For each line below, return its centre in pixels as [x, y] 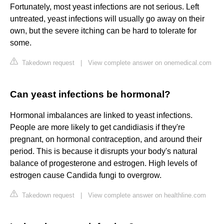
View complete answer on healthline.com [147, 195]
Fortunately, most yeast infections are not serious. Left [104, 7]
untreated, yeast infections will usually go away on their [107, 19]
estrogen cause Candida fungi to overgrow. [86, 175]
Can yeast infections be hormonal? [90, 94]
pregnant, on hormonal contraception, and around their [106, 139]
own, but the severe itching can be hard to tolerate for [103, 31]
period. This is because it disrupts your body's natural [104, 151]
